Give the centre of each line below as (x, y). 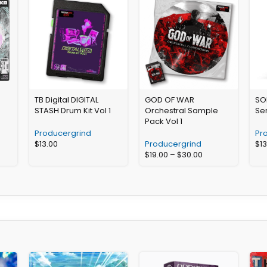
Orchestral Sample (181, 110)
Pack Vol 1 (163, 121)
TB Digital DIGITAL (67, 100)
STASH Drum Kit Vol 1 (73, 110)
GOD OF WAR (169, 100)
